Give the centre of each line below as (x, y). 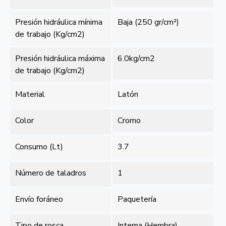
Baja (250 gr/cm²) (149, 22)
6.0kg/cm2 (136, 58)
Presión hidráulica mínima (59, 22)
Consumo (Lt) (39, 147)
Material (30, 95)
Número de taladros (51, 173)
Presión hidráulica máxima (60, 58)
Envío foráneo (39, 200)
